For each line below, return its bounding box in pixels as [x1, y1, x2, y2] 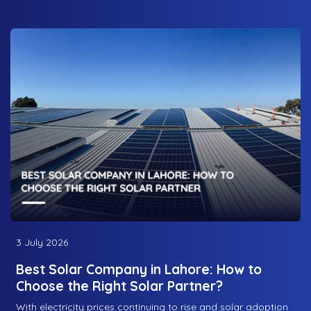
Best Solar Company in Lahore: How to [16, 260, 262, 278]
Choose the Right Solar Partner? [16, 277, 223, 294]
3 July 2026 [16, 235, 68, 249]
